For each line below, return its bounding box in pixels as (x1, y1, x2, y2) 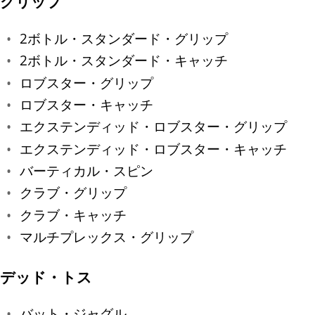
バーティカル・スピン (20, 161, 153, 179)
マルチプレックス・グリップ (20, 227, 193, 245)
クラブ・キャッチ (20, 205, 127, 224)
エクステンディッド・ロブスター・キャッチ (20, 139, 287, 157)
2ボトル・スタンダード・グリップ (20, 29, 228, 47)
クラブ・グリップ (20, 184, 127, 202)
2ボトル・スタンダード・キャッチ (20, 51, 228, 70)
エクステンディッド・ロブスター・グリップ (20, 117, 287, 136)
